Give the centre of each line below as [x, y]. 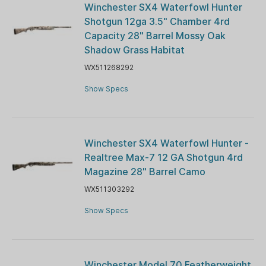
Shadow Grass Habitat [134, 50]
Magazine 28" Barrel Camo [145, 171]
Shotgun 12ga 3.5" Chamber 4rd [157, 21]
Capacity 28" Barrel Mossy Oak [155, 35]
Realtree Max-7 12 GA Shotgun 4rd [163, 157]
